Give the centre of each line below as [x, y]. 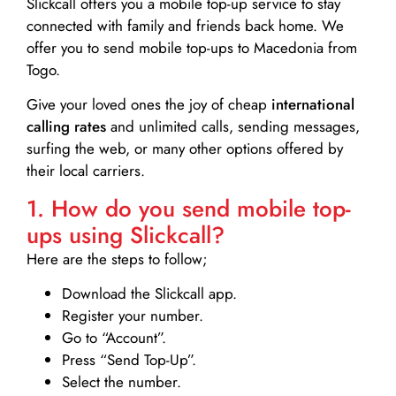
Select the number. [122, 382]
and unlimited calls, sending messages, [233, 127]
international [313, 105]
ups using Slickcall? [126, 235]
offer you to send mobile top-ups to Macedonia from [192, 48]
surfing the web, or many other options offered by [185, 149]
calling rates [66, 127]
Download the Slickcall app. [149, 294]
